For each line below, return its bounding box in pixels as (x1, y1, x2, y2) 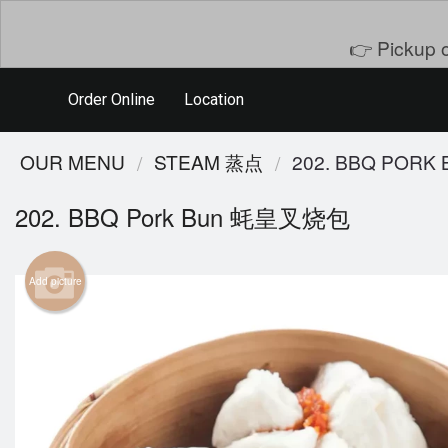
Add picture (28, 274, 82, 289)
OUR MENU (20, 148, 125, 175)
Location (183, 90, 244, 109)
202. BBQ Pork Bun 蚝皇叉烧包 (15, 199, 350, 235)
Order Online (68, 90, 156, 109)
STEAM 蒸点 (154, 148, 263, 175)
